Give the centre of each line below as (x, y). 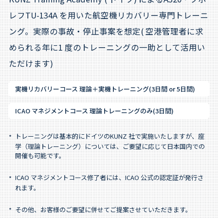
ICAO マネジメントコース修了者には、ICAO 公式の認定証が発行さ (109, 177)
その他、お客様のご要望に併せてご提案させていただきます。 (103, 209)
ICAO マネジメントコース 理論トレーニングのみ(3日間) (94, 111)
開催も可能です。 (40, 155)
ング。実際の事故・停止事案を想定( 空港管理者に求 (106, 31)
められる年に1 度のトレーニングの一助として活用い (107, 47)
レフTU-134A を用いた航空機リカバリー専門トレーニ (108, 15)
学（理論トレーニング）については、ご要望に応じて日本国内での (110, 146)
